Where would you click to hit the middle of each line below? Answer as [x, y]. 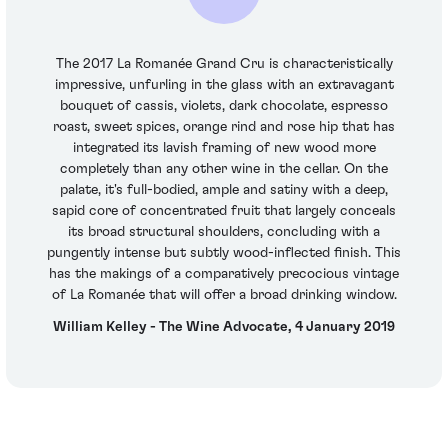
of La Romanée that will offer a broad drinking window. [224, 295]
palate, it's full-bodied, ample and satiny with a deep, [224, 190]
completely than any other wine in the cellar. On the [224, 169]
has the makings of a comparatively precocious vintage [224, 274]
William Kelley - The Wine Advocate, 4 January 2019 [224, 326]
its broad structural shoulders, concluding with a [224, 232]
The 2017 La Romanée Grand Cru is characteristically [224, 64]
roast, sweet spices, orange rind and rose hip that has [224, 127]
